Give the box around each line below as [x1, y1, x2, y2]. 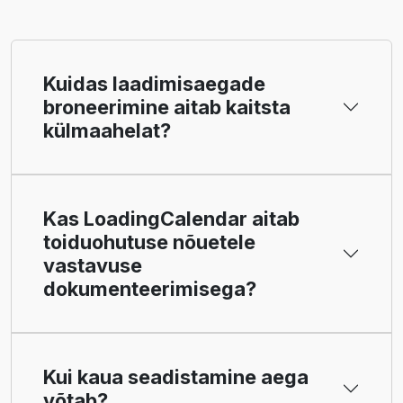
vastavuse [43, 254, 142, 278]
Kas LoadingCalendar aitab [43, 207, 300, 231]
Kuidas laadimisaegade [43, 72, 265, 96]
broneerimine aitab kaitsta [43, 95, 291, 120]
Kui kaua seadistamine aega [43, 365, 309, 390]
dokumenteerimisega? [43, 277, 256, 301]
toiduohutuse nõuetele [43, 230, 255, 255]
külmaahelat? [43, 119, 171, 143]
